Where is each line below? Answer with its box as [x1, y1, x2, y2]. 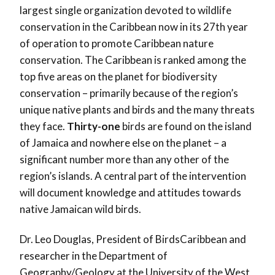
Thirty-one [67, 120, 120, 133]
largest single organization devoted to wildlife [20, 4, 231, 17]
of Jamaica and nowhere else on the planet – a [20, 136, 227, 150]
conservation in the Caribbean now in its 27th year [20, 20, 248, 34]
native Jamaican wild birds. [20, 203, 141, 216]
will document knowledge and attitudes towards [20, 186, 241, 199]
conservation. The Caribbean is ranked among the [20, 53, 246, 67]
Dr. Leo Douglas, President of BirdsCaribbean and [20, 233, 246, 246]
